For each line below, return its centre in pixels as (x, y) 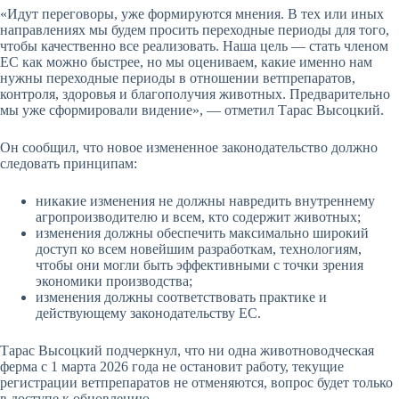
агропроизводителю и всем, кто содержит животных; (200, 216)
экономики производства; (116, 281)
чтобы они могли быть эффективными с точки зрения (199, 265)
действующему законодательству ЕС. (148, 313)
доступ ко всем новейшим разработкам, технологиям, (199, 248)
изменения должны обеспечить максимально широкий (202, 232)
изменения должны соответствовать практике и (181, 297)
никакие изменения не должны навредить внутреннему (205, 200)
